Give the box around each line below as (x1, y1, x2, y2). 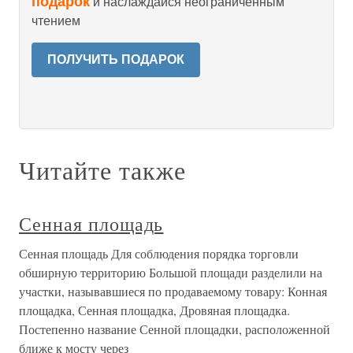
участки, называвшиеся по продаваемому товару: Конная (19, 283, 327, 299)
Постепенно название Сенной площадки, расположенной (19, 321, 330, 337)
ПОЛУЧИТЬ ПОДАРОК (47, 53, 184, 66)
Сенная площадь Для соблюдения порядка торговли (19, 245, 299, 262)
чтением (32, 14, 80, 28)
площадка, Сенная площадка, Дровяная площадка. (19, 302, 290, 318)
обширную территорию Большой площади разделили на (19, 264, 322, 281)
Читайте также (19, 153, 186, 187)
